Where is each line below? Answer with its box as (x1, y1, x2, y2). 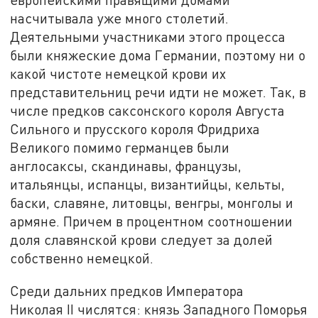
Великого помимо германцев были (10, 139, 230, 156)
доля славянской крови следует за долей (10, 231, 273, 248)
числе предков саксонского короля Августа (10, 102, 285, 119)
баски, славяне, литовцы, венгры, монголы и (10, 194, 294, 212)
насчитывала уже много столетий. (10, 10, 229, 27)
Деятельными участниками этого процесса (10, 28, 286, 45)
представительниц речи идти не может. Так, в (10, 84, 307, 101)
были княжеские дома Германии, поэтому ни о (10, 47, 306, 64)
